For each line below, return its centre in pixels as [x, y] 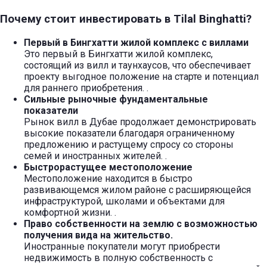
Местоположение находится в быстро [108, 178]
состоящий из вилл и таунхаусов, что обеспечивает [137, 65]
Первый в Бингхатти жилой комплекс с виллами [136, 42]
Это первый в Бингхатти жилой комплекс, [118, 54]
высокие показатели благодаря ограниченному [129, 133]
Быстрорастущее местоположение [108, 167]
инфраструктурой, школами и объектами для [124, 201]
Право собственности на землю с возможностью [141, 223]
